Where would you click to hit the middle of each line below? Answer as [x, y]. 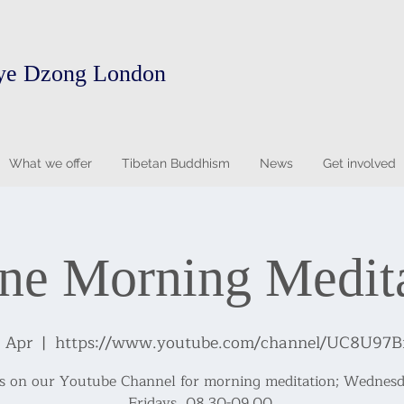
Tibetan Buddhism [175, 163]
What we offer [50, 163]
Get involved [359, 163]
